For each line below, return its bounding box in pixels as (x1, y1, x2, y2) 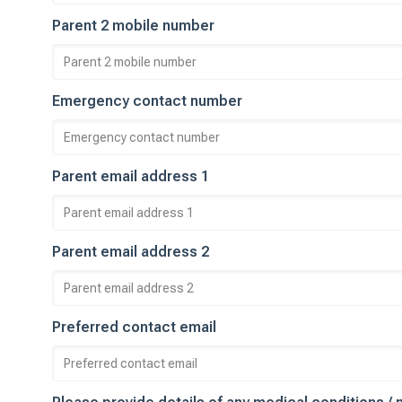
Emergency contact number (52, 92, 242, 109)
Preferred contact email (52, 319, 216, 336)
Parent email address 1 (52, 168, 209, 185)
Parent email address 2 (52, 243, 209, 260)
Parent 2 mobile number (52, 17, 214, 34)
